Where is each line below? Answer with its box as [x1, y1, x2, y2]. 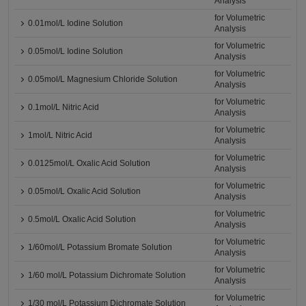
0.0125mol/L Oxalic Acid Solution [28, 158, 151, 168]
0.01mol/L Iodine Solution [28, 18, 124, 28]
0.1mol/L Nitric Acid [28, 102, 100, 112]
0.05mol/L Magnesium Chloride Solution [28, 74, 178, 84]
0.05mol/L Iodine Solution [28, 46, 124, 56]
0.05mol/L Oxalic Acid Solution [28, 186, 141, 196]
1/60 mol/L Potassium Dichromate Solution [28, 270, 186, 280]
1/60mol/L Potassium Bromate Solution [28, 242, 173, 252]
